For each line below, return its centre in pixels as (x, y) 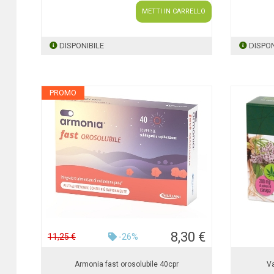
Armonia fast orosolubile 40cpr (126, 264)
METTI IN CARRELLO (173, 11)
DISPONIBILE (81, 46)
